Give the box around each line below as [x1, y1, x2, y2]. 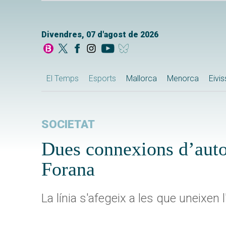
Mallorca [126, 74, 157, 84]
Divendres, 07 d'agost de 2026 [41, 30, 158, 40]
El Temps [46, 74, 79, 84]
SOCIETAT [41, 118, 95, 132]
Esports [89, 74, 116, 84]
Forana [41, 158, 95, 180]
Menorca [167, 74, 199, 84]
